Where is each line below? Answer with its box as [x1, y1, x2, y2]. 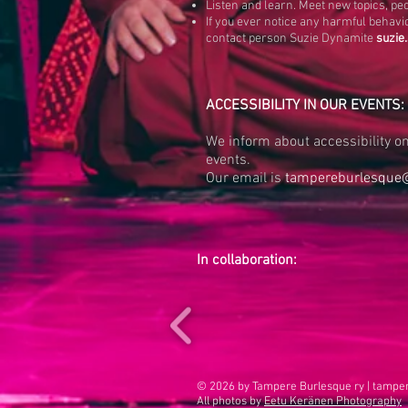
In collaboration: [197, 251, 297, 270]
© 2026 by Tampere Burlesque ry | [197, 380, 372, 394]
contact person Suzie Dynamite [206, 31, 376, 46]
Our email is [206, 169, 285, 188]
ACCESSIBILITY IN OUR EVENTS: [206, 97, 404, 115]
